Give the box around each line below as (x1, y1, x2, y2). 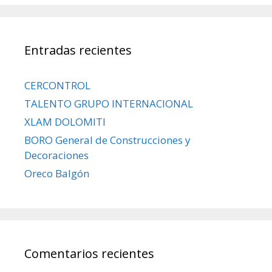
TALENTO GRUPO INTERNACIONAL (24, 97, 193, 111)
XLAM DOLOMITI (24, 115, 106, 129)
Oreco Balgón (24, 166, 89, 181)
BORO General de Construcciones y (24, 133, 191, 148)
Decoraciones (24, 148, 89, 163)
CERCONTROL (24, 78, 90, 93)
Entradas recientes (24, 42, 132, 59)
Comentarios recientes (24, 245, 154, 262)
